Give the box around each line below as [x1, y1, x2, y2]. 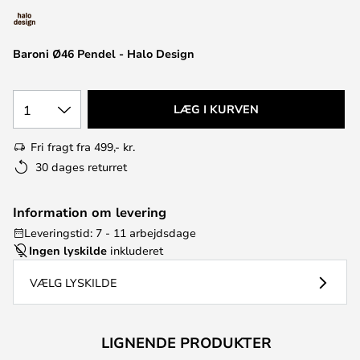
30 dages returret [35, 159, 127, 174]
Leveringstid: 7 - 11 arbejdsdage [24, 225, 196, 240]
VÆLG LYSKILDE [30, 275, 117, 290]
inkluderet [107, 243, 163, 258]
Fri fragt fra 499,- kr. [31, 139, 135, 154]
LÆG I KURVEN [174, 101, 259, 117]
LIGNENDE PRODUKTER [101, 333, 272, 352]
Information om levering [13, 203, 166, 221]
